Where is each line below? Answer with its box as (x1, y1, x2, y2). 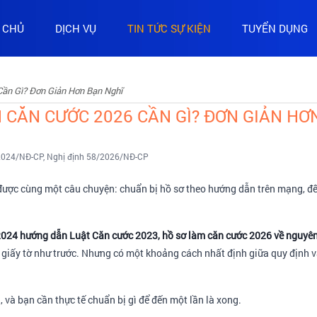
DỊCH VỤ (55, 21, 96, 35)
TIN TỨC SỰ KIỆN (127, 21, 211, 35)
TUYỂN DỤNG (242, 21, 308, 35)
